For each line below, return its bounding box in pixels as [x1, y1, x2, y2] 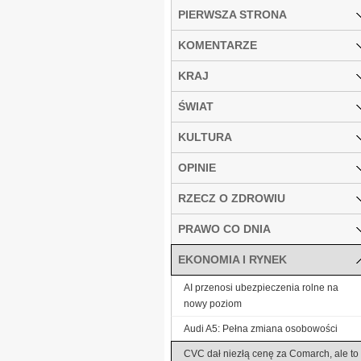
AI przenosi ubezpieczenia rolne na [184, 281, 338, 293]
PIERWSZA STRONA [178, 7, 287, 21]
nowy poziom [184, 297, 242, 309]
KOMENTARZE [178, 38, 257, 52]
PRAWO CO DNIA [178, 222, 271, 235]
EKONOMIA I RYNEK [178, 252, 287, 266]
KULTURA [178, 130, 232, 143]
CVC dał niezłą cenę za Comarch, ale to [184, 347, 359, 359]
